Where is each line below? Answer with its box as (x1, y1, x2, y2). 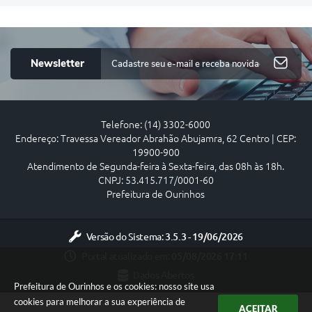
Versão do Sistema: (86, 231, 166, 242)
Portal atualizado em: (81, 250, 172, 262)
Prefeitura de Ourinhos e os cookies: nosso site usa (14, 281, 214, 292)
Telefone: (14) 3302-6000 (101, 119, 211, 131)
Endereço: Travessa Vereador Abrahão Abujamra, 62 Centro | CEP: (15, 133, 297, 145)
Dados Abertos (133, 270, 194, 281)
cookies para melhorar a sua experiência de (14, 296, 185, 307)
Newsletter (31, 56, 84, 71)
